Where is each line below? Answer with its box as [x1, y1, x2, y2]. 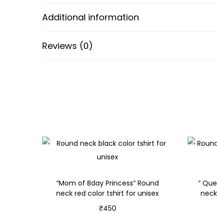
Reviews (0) [42, 39, 93, 52]
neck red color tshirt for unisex [56, 188, 159, 198]
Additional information [42, 11, 139, 23]
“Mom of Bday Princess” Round [56, 178, 159, 188]
